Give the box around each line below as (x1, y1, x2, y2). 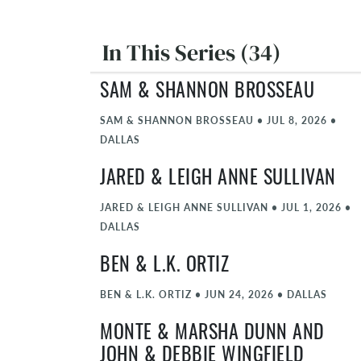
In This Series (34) (102, 37, 280, 68)
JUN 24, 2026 (205, 288, 274, 301)
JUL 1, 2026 (281, 201, 342, 214)
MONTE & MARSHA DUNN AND (100, 325, 325, 344)
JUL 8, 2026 (267, 114, 327, 127)
